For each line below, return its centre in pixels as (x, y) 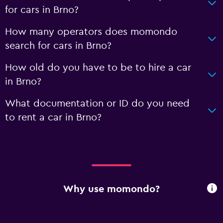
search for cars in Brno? (58, 46)
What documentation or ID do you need (97, 103)
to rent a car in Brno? (53, 117)
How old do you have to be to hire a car (98, 67)
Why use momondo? (111, 189)
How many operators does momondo (91, 32)
